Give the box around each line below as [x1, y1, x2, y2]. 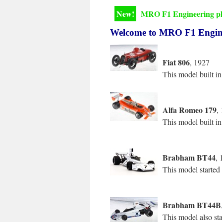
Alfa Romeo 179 [163, 104, 217, 115]
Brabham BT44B [163, 199, 221, 211]
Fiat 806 [163, 56, 190, 68]
